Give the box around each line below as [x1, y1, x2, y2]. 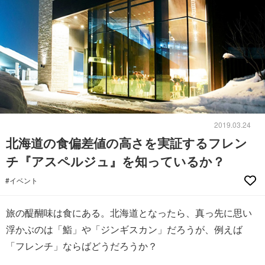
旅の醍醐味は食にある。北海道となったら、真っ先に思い [6, 205, 252, 219]
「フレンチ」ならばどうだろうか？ [6, 238, 157, 253]
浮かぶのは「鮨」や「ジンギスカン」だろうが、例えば [6, 222, 243, 236]
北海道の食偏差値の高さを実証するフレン [6, 133, 247, 151]
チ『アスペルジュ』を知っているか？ [6, 151, 225, 170]
